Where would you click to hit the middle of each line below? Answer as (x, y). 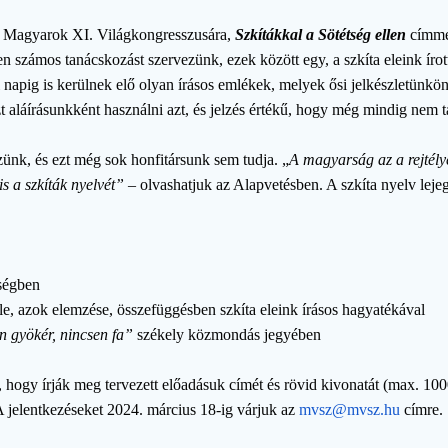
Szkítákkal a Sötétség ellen (321, 34)
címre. (422, 409)
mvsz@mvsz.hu (350, 409)
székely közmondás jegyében (227, 334)
